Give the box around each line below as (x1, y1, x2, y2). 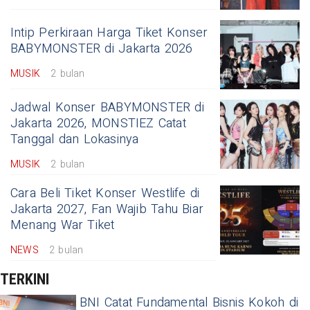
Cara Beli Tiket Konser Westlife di (10, 183, 200, 203)
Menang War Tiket (10, 215, 115, 235)
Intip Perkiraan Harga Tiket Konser (10, 23, 208, 42)
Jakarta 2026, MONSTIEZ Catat (10, 113, 186, 133)
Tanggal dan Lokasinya (10, 129, 139, 149)
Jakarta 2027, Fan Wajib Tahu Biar (10, 199, 204, 219)
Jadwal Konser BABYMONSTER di (10, 98, 204, 117)
